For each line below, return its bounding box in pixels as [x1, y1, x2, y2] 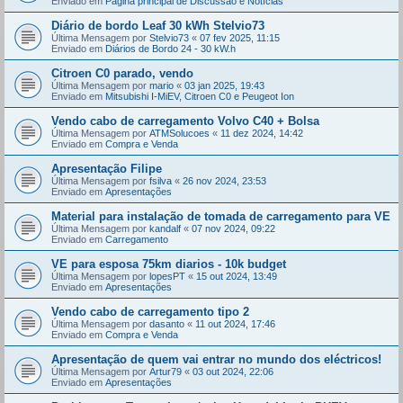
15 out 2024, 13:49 [196, 270, 277, 282]
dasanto [149, 318, 184, 329]
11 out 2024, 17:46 [195, 318, 275, 329]
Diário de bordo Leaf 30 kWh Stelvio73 [51, 18, 264, 32]
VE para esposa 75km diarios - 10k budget [51, 256, 286, 271]
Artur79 [149, 365, 182, 377]
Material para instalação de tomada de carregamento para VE [51, 209, 390, 223]
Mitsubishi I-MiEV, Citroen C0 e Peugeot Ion [105, 90, 294, 102]
